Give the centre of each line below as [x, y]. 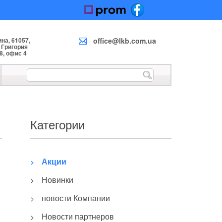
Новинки [57, 180]
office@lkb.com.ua [125, 41]
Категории [57, 124]
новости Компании [76, 198]
